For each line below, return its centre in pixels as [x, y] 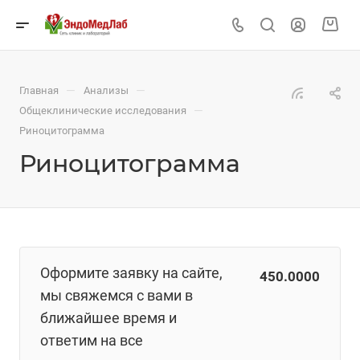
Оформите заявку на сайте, [131, 273]
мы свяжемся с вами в [117, 295]
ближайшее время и [108, 318]
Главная [39, 90]
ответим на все [92, 340]
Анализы [106, 90]
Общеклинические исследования [103, 110]
